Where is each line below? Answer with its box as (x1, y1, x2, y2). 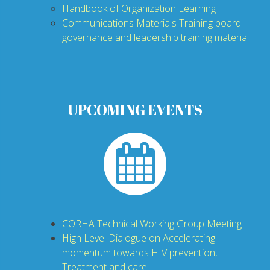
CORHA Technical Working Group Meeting (62, 216, 242, 230)
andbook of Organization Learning (69, 1, 216, 15)
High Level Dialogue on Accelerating (62, 231, 215, 245)
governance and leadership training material (62, 30, 249, 44)
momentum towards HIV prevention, (62, 245, 217, 259)
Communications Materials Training (62, 16, 215, 30)
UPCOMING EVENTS (67, 99, 202, 119)
